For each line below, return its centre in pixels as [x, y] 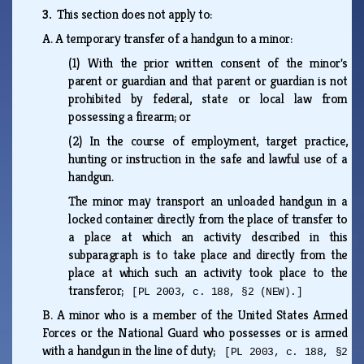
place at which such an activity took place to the [208, 272]
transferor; [100, 290]
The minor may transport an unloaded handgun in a [208, 201]
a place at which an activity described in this [208, 236]
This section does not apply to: [137, 14]
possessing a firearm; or [132, 116]
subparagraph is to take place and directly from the [208, 254]
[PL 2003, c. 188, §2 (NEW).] [217, 292]
